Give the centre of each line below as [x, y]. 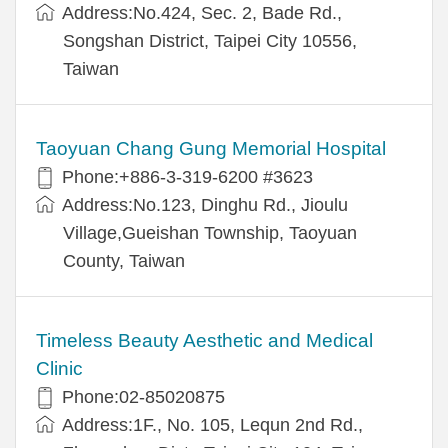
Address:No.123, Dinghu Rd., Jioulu [205, 204]
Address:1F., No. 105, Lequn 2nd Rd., [212, 424]
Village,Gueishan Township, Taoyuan [210, 232]
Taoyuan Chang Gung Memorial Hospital [211, 148]
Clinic [59, 368]
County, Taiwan [124, 260]
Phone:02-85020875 [143, 396]
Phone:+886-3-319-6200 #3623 [187, 176]
